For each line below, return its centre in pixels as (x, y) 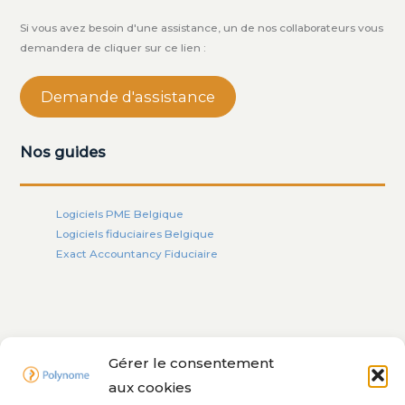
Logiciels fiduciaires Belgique (135, 235)
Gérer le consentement (191, 363)
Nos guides (63, 152)
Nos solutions (71, 358)
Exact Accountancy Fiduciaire (137, 254)
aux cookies (150, 387)
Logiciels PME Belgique (120, 215)
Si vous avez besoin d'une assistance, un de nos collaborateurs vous (202, 28)
